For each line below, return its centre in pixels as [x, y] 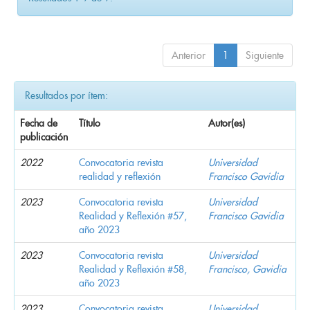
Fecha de [39, 123]
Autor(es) [227, 123]
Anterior [189, 55]
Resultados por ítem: [66, 95]
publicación [44, 137]
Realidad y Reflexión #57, [133, 216]
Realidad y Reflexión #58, [133, 269]
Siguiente [265, 55]
